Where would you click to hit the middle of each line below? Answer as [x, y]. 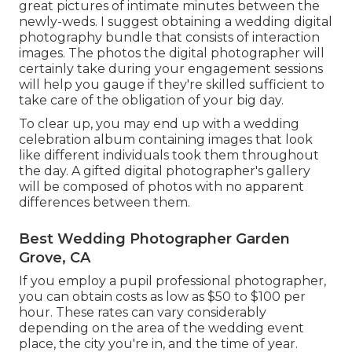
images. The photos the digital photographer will [172, 53]
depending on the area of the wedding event [161, 328]
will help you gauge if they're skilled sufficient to [172, 84]
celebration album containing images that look [166, 139]
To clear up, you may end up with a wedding [159, 123]
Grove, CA [55, 257]
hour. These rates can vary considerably [143, 312]
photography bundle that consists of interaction [169, 37]
